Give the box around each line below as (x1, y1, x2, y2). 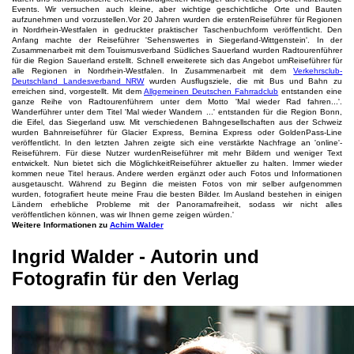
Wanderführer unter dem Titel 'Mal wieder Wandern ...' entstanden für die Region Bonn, (11, 107, 343, 116)
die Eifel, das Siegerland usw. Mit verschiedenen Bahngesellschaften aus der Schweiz (11, 117, 343, 126)
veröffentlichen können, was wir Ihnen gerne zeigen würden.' (11, 209, 234, 219)
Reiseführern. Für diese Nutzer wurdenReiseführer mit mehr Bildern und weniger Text (11, 148, 343, 157)
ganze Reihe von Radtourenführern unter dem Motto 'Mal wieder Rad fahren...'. (11, 96, 343, 106)
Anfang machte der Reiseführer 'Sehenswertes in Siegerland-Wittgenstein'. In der (11, 35, 343, 44)
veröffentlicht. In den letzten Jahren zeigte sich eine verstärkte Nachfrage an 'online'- (11, 137, 343, 147)
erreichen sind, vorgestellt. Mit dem (11, 86, 145, 96)
